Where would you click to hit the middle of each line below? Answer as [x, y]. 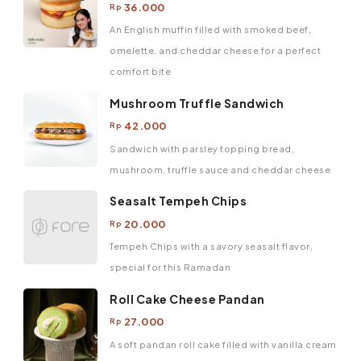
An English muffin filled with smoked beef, [210, 30]
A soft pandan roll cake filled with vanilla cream [223, 344]
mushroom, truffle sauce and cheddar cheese [220, 169]
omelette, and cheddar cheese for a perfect [215, 51]
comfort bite [140, 72]
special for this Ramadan [170, 268]
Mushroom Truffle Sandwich [197, 103]
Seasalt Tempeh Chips [178, 201]
